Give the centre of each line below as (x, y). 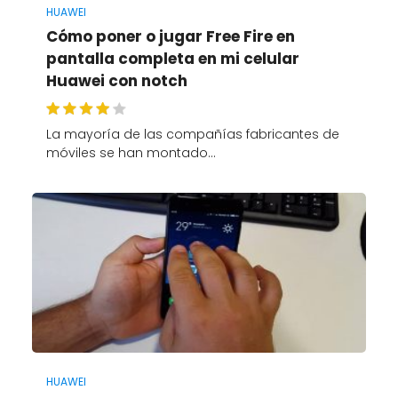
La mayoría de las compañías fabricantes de (192, 135)
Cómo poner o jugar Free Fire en (170, 37)
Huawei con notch (116, 81)
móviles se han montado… (131, 153)
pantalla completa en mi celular (172, 59)
